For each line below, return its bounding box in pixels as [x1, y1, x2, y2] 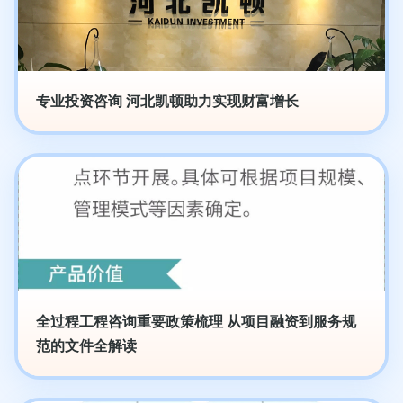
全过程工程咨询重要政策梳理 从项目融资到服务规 [36, 314, 356, 329]
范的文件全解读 [36, 338, 137, 354]
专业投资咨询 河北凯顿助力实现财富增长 [36, 94, 299, 109]
